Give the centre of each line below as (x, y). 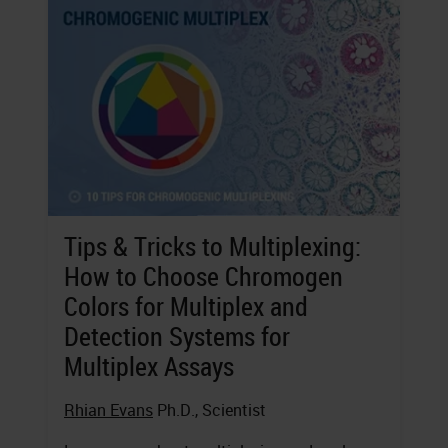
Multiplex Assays (149, 366)
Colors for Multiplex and (186, 306)
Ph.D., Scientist (209, 409)
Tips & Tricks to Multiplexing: (212, 246)
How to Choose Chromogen (203, 276)
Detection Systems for (177, 336)
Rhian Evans (108, 409)
